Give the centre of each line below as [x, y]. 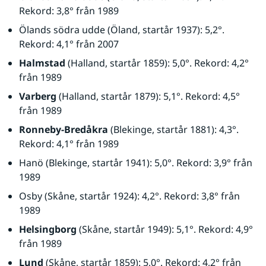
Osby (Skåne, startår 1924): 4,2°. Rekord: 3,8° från [129, 196]
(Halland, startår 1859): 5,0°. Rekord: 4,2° [157, 63]
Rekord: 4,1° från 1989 [69, 144]
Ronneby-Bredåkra [64, 129]
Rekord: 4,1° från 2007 [69, 44]
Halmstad [42, 63]
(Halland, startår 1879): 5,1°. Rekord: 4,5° [148, 96]
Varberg [38, 96]
